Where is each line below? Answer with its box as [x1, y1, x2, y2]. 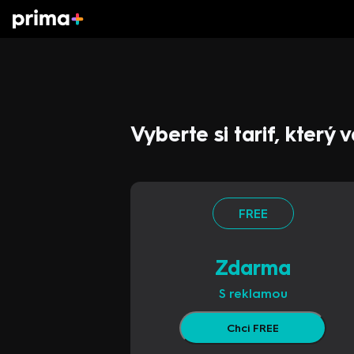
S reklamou [218, 286, 288, 301]
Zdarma [215, 255, 291, 281]
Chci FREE [227, 321, 279, 335]
